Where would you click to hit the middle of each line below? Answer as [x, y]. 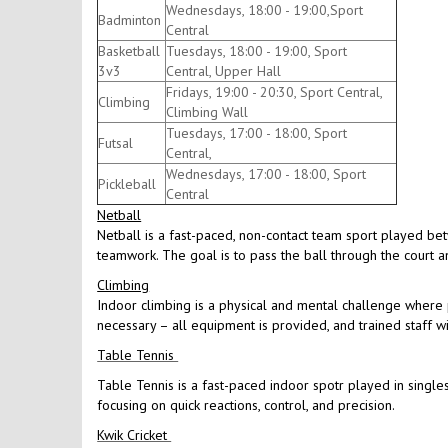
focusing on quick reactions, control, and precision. [246, 405]
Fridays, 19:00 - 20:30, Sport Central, [275, 92]
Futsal [116, 143]
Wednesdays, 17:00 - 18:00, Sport [266, 174]
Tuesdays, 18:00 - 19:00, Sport [257, 51]
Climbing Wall [207, 112]
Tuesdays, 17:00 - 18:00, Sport [257, 133]
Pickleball [127, 184]
